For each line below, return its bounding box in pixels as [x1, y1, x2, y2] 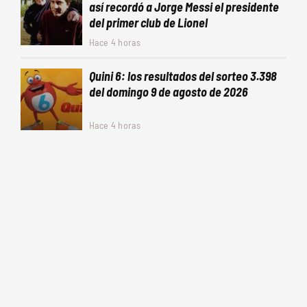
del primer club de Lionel [89, 15, 208, 30]
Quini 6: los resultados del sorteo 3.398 [89, 69, 277, 84]
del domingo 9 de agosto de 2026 [89, 84, 248, 99]
